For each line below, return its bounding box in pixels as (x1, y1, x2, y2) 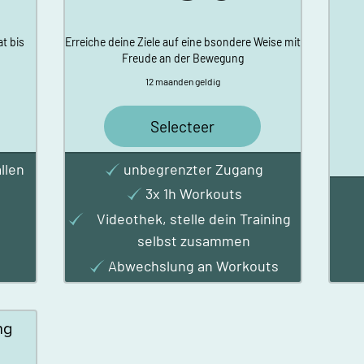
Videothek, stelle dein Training (96, 209, 291, 227)
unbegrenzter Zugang (123, 159, 264, 178)
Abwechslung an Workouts (108, 256, 279, 275)
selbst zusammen (136, 231, 250, 249)
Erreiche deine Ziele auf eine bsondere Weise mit (64, 34, 301, 49)
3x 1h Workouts (145, 184, 242, 203)
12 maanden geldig (145, 75, 220, 87)
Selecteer (150, 116, 215, 136)
